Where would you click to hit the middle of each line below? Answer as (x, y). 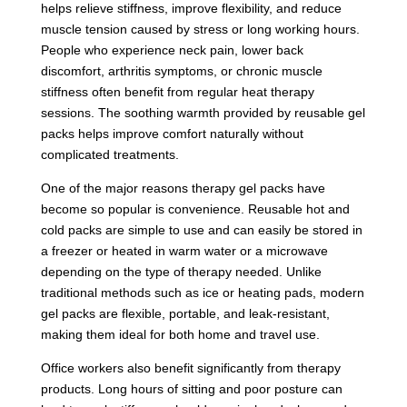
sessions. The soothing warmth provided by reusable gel (203, 112)
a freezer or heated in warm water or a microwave (184, 250)
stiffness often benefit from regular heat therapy (177, 91)
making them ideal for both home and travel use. (180, 334)
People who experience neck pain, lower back (172, 50)
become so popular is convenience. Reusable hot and (195, 208)
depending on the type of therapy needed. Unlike (181, 271)
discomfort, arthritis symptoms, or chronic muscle (181, 70)
